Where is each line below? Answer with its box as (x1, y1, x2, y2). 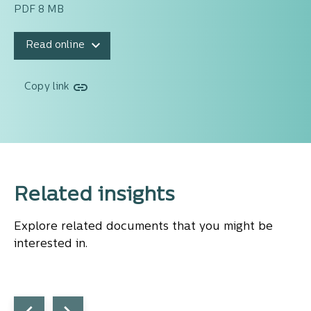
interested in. (14, 239, 87, 251)
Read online (26, 40, 85, 51)
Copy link (24, 82, 69, 93)
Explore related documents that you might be (14, 221, 273, 233)
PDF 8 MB (14, 5, 64, 16)
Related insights (14, 186, 175, 206)
